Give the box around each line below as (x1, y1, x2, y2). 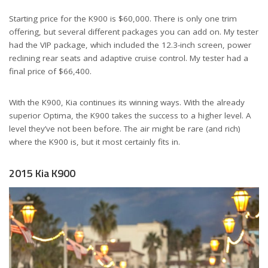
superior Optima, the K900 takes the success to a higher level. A (9, 109, 251, 121)
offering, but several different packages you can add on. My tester (9, 26, 258, 37)
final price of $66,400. (9, 65, 92, 77)
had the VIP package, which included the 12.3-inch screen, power (9, 39, 251, 50)
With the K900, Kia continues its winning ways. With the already (9, 96, 245, 108)
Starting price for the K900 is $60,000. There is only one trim (9, 13, 237, 24)
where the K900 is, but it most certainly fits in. (9, 136, 180, 147)
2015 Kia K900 (9, 165, 75, 181)
